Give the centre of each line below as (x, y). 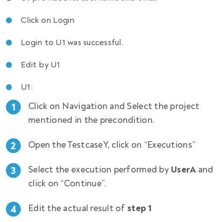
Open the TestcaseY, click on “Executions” (112, 145)
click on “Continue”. (68, 184)
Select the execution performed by (100, 170)
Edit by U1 (41, 65)
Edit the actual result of (78, 209)
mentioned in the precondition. (92, 120)
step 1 (140, 209)
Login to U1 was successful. (72, 43)
